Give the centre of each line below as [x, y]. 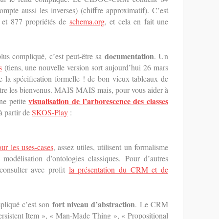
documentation [129, 56]
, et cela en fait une [136, 21]
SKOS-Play [50, 112]
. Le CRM [152, 204]
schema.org [87, 21]
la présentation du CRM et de [119, 169]
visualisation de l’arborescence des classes [99, 101]
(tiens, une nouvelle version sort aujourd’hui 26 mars [85, 67]
